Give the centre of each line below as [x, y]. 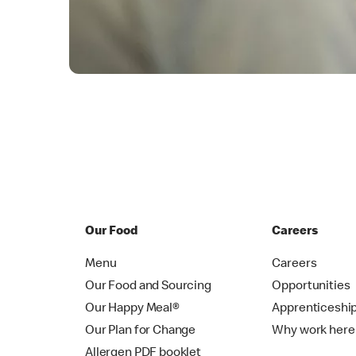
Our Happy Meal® [132, 310]
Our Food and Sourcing [148, 287]
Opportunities [311, 287]
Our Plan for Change [141, 332]
